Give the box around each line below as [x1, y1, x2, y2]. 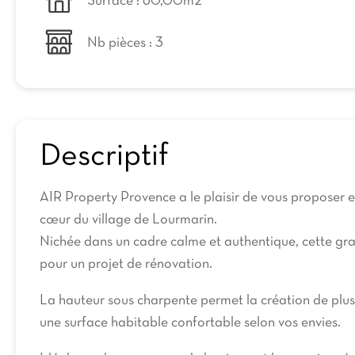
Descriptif [40, 143, 169, 171]
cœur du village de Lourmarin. [40, 213, 217, 227]
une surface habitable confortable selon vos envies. [40, 316, 341, 330]
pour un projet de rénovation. [40, 258, 212, 271]
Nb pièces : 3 [87, 36, 163, 50]
